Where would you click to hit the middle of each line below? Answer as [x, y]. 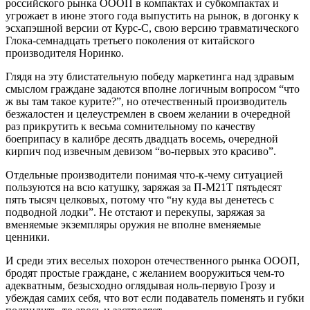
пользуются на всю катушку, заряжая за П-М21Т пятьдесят [144, 187]
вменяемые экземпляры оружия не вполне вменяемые [133, 224]
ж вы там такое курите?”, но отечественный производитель [146, 101]
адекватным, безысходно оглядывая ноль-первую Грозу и [140, 285]
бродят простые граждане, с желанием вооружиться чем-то [145, 273]
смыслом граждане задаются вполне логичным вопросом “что [153, 89]
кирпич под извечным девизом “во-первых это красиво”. [141, 151]
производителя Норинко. [65, 53]
